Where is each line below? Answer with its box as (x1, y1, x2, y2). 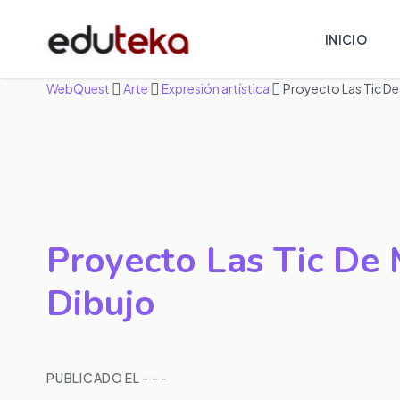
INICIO (324, 30, 368, 47)
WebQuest (46, 80, 111, 96)
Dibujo (46, 279, 156, 328)
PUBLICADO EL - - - (46, 370, 168, 386)
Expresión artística (160, 80, 271, 96)
